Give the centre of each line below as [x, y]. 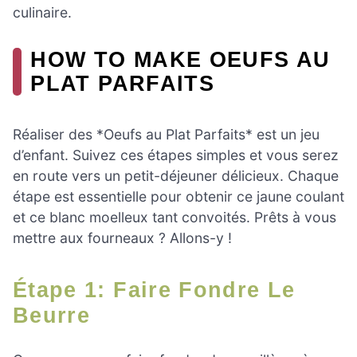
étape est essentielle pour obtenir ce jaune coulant [178, 196]
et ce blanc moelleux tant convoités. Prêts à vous [175, 217]
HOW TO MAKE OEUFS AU [180, 60]
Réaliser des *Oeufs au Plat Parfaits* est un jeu [166, 134]
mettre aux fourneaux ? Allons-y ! [122, 237]
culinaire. [42, 13]
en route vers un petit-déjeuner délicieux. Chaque [176, 175]
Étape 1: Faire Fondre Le [21, 289]
